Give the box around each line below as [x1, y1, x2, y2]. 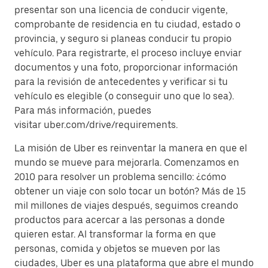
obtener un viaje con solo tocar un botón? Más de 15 [14, 185, 246, 197]
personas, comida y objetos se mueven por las [14, 243, 220, 254]
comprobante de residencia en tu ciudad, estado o [14, 19, 240, 30]
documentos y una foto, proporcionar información [14, 62, 238, 73]
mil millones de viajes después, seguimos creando [14, 200, 238, 211]
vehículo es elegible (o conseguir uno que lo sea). [14, 90, 234, 102]
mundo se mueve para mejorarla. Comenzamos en [14, 157, 239, 168]
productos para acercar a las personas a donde [14, 214, 225, 226]
